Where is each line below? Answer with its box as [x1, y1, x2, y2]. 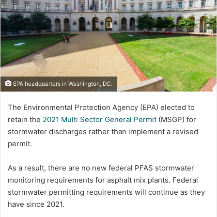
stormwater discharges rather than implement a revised [8, 126, 198, 136]
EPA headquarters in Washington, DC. [12, 80, 112, 87]
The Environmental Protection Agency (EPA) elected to [8, 102, 195, 112]
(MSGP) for [156, 114, 196, 124]
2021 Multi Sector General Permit [43, 114, 156, 124]
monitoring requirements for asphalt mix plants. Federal [8, 175, 198, 185]
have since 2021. [8, 199, 64, 209]
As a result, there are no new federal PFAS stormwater [8, 163, 194, 172]
